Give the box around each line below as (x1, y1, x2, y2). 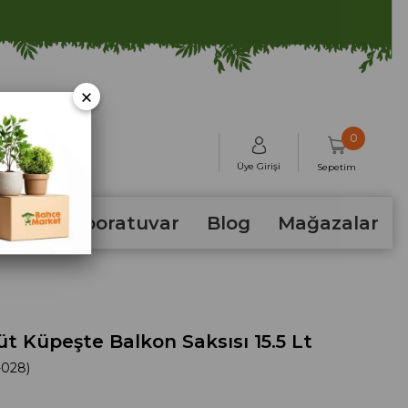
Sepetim (317, 160, 356, 173)
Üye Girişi (237, 159, 280, 172)
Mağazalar (278, 211, 379, 234)
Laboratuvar (59, 211, 179, 234)
